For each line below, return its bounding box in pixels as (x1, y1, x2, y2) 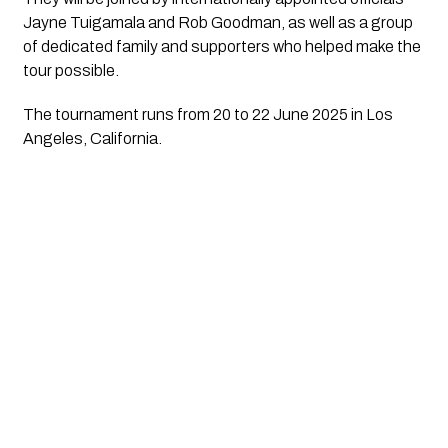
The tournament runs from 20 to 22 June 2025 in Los (22, 105, 393, 123)
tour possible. (22, 61, 119, 79)
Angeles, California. (22, 129, 162, 147)
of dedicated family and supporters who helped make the (22, 37, 421, 55)
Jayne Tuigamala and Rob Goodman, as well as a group (22, 13, 413, 31)
